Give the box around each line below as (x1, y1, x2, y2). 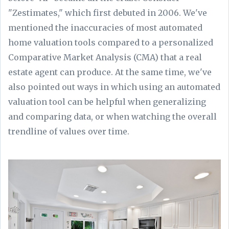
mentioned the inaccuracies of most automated (8, 22, 202, 33)
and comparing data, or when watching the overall (8, 111, 217, 122)
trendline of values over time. (8, 126, 131, 136)
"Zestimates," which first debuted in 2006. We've (8, 7, 207, 18)
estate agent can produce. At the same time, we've (8, 66, 212, 77)
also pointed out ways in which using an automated (8, 81, 220, 92)
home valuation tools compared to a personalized (8, 37, 213, 48)
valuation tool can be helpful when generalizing (8, 96, 206, 107)
